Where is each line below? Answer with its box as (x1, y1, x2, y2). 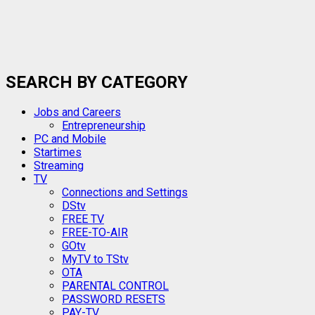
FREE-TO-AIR (62, 226, 128, 240)
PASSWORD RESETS (62, 292, 165, 307)
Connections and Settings (62, 186, 188, 200)
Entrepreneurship (62, 119, 146, 133)
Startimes (34, 146, 82, 160)
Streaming (34, 159, 84, 173)
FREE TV (62, 212, 104, 226)
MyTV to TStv (62, 252, 129, 266)
